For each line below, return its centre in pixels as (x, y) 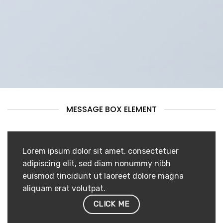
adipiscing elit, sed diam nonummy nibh (97, 164)
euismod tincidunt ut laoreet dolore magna (103, 176)
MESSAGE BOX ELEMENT (111, 109)
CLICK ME (111, 204)
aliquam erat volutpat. (64, 188)
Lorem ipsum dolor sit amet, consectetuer (101, 151)
